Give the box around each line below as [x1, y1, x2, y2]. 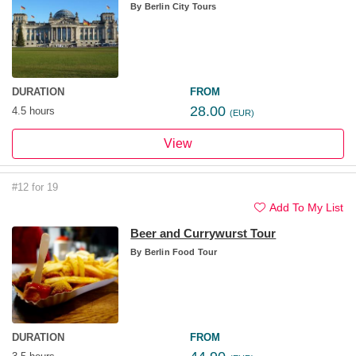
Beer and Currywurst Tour [130, 226, 277, 240]
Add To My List [269, 200, 343, 214]
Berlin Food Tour [141, 246, 218, 257]
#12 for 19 [12, 180, 58, 193]
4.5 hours [12, 104, 55, 117]
